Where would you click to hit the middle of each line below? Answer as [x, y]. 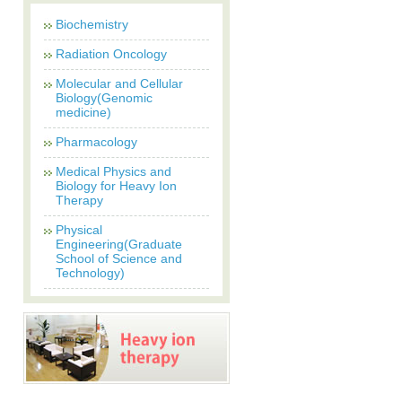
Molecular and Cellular [119, 83]
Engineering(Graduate [119, 244]
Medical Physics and [114, 171]
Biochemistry [92, 24]
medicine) [83, 112]
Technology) [90, 273]
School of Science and [119, 258]
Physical [79, 230]
